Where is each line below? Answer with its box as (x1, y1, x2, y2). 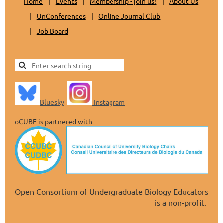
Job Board (36, 26, 68, 35)
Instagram (94, 97, 125, 107)
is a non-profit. (155, 197, 208, 208)
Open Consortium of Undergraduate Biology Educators (15, 186, 208, 197)
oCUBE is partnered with (15, 117, 92, 126)
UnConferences (36, 11, 86, 20)
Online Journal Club (98, 11, 161, 20)
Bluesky (40, 97, 64, 107)
